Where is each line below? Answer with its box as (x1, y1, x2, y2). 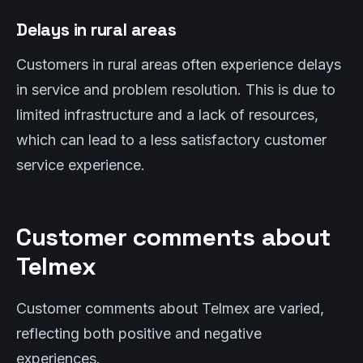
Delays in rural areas (16, 19, 177, 41)
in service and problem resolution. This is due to (16, 81, 335, 98)
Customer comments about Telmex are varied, (16, 300, 324, 317)
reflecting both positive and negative (16, 325, 262, 342)
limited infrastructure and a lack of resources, (16, 106, 318, 123)
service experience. (16, 156, 145, 173)
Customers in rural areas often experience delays (16, 56, 341, 73)
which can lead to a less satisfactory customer (16, 131, 327, 148)
